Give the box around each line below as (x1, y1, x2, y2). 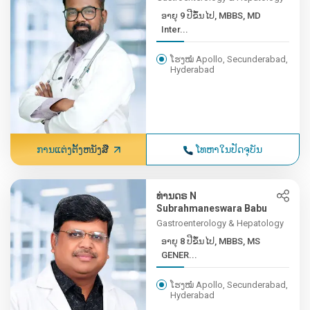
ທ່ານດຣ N (156, 190, 197, 201)
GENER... (161, 250, 198, 260)
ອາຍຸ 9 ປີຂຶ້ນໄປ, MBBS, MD (161, 10, 262, 21)
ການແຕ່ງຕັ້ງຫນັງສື (36, 144, 109, 155)
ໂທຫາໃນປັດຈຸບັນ (196, 144, 263, 155)
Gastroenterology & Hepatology (156, 218, 284, 228)
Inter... (161, 24, 189, 35)
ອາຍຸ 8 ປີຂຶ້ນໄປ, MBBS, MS (161, 236, 261, 246)
